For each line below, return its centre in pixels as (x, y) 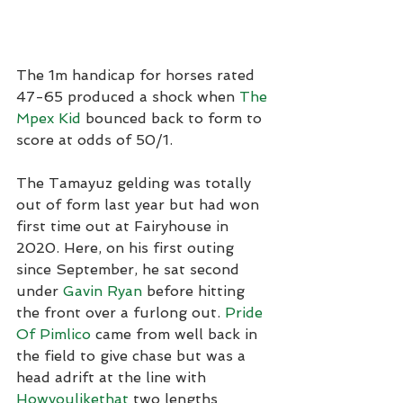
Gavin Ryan (103, 291)
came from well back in (176, 334)
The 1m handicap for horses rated (138, 75)
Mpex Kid (49, 118)
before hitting (196, 291)
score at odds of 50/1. (94, 139)
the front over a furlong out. (121, 312)
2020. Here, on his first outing (127, 247)
